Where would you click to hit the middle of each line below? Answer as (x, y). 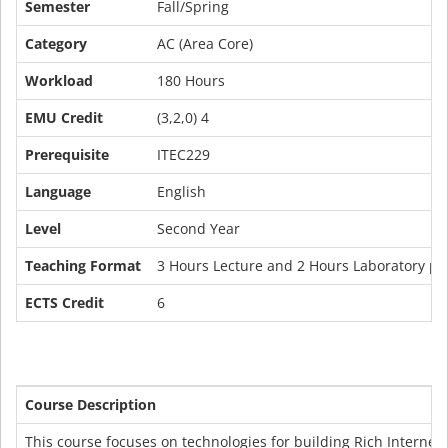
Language (58, 191)
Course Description (90, 404)
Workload (59, 80)
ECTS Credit (64, 302)
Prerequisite (67, 154)
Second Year (198, 228)
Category (56, 43)
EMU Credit (64, 117)
